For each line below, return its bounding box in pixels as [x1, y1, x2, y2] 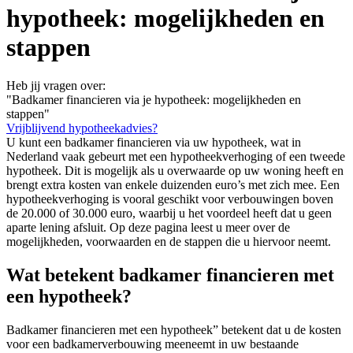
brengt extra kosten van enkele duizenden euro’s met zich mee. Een [6, 178, 340, 192]
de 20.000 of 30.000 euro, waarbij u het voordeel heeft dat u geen [6, 206, 332, 221]
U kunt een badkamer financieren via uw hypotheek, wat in [6, 136, 301, 150]
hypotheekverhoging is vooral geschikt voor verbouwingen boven [6, 192, 333, 206]
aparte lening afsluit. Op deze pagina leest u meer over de [6, 221, 290, 235]
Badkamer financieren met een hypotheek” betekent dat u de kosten [6, 322, 341, 336]
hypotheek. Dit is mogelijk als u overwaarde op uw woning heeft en [6, 164, 344, 178]
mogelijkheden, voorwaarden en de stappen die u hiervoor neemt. [6, 235, 331, 249]
